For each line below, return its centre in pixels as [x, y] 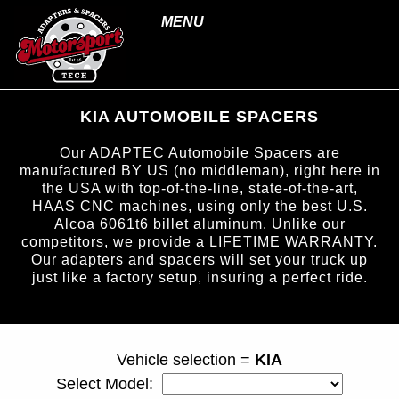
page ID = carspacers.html [199, 297]
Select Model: [109, 384]
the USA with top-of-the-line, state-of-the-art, [199, 188]
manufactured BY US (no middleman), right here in [199, 171]
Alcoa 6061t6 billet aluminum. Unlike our [199, 224]
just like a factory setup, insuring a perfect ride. [199, 277]
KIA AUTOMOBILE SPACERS [199, 117]
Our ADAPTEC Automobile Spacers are [199, 153]
